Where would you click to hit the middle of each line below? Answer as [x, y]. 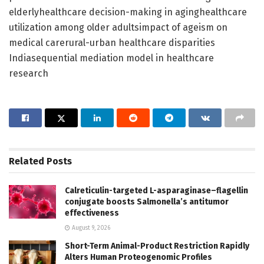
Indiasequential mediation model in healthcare [111, 58]
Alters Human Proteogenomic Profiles [138, 257]
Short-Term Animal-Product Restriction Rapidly [157, 246]
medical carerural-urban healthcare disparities [112, 42]
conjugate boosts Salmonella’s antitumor [147, 202]
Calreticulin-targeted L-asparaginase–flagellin [156, 190]
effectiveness [92, 213]
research [29, 73]
